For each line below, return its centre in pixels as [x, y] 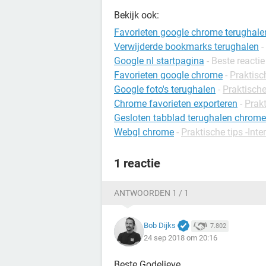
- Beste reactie [236, 61]
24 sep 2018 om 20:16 [180, 238]
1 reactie [137, 163]
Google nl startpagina [159, 61]
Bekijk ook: [137, 15]
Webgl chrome [144, 132]
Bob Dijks [160, 225]
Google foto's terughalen [165, 89]
